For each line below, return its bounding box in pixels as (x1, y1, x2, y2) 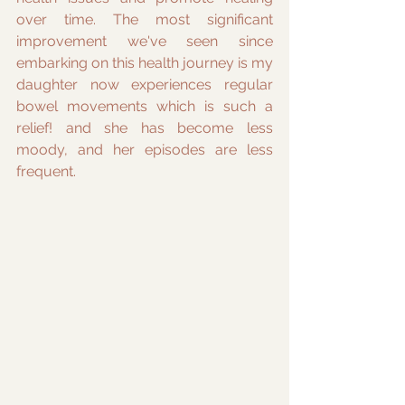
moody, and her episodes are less (16, 141, 273, 158)
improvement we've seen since (16, 33, 273, 50)
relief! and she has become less (16, 119, 273, 137)
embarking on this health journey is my (16, 54, 273, 71)
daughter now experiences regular (16, 76, 273, 93)
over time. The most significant (16, 11, 273, 28)
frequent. (16, 163, 76, 180)
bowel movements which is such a (16, 98, 273, 115)
